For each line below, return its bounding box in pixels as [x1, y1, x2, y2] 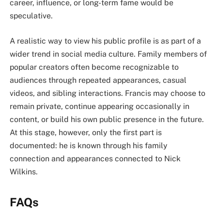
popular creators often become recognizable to [10, 62, 179, 72]
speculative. [10, 11, 53, 21]
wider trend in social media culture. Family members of [10, 49, 207, 59]
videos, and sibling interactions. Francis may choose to [10, 88, 205, 98]
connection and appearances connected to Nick [10, 154, 181, 163]
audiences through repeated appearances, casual [10, 75, 186, 85]
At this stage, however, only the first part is [10, 127, 162, 137]
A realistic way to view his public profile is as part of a [10, 36, 201, 46]
